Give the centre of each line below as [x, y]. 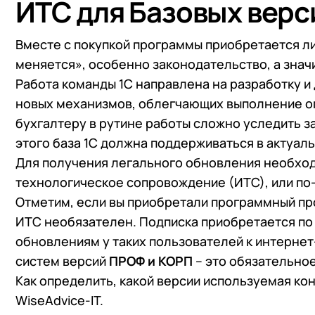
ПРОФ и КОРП [151, 261]
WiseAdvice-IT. [59, 300]
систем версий [62, 261]
